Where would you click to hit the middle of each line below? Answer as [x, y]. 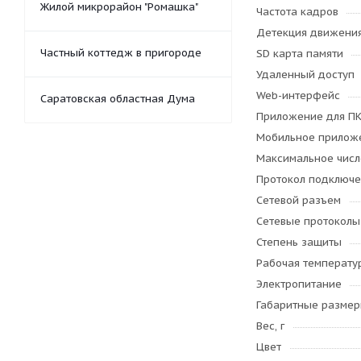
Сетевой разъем [299, 200]
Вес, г [270, 326]
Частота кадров [297, 12]
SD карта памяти [300, 54]
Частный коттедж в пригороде [121, 52]
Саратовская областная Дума [118, 98]
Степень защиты [299, 242]
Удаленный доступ [305, 75]
